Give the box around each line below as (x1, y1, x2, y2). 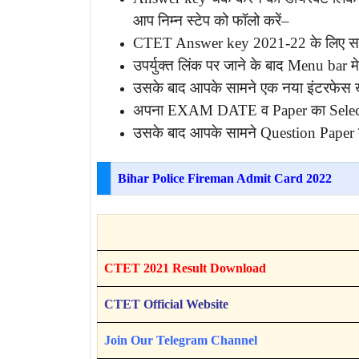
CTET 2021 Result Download (104, 260, 266, 275)
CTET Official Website (104, 296, 228, 311)
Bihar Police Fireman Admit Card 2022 (118, 171, 332, 186)
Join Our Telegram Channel (104, 333, 257, 347)
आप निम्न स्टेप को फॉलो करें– (133, 11, 289, 29)
